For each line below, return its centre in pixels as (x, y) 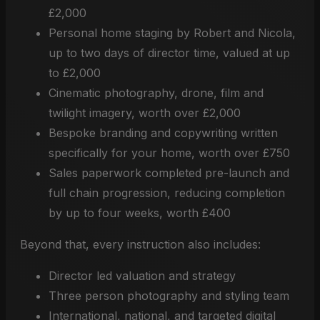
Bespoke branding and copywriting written (163, 133)
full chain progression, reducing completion (167, 193)
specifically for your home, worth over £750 (169, 153)
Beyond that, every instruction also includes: (140, 244)
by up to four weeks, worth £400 (140, 213)
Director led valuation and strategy (142, 276)
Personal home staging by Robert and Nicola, (172, 33)
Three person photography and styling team (169, 296)
